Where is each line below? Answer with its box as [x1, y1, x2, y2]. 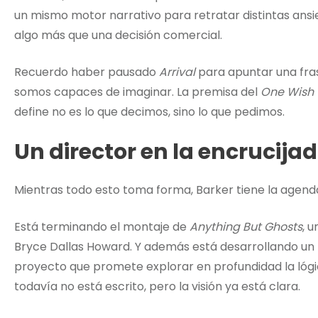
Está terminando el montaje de [14, 219, 190, 236]
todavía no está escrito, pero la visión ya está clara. [14, 278, 300, 295]
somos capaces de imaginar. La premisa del [14, 84, 261, 101]
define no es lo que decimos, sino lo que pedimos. [14, 104, 285, 121]
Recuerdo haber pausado [14, 64, 159, 81]
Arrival [159, 64, 195, 81]
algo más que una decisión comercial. [14, 27, 222, 44]
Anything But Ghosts [190, 219, 302, 236]
